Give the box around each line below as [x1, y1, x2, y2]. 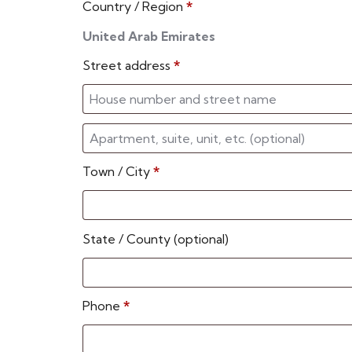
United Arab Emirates [82, 28, 215, 45]
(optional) [174, 230, 229, 247]
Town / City [82, 163, 150, 180]
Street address [82, 57, 170, 74]
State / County [82, 230, 170, 247]
